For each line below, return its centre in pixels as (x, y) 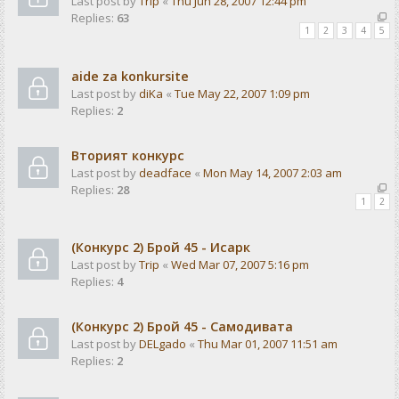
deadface (165, 172)
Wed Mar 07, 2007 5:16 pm (240, 265)
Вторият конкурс (128, 155)
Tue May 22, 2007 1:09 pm (242, 93)
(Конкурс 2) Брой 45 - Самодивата (182, 326)
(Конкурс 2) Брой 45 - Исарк (161, 247)
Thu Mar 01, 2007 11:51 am (268, 344)
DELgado (163, 344)
